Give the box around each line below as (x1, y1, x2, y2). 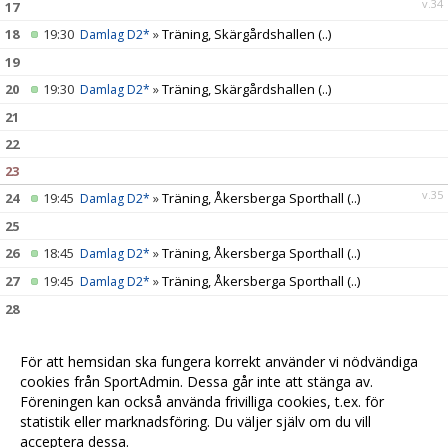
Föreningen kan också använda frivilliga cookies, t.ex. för (20, 392, 384, 411)
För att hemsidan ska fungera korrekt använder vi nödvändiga (20, 352, 418, 371)
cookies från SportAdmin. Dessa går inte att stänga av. (20, 372, 373, 391)
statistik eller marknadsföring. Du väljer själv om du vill (20, 412, 371, 431)
